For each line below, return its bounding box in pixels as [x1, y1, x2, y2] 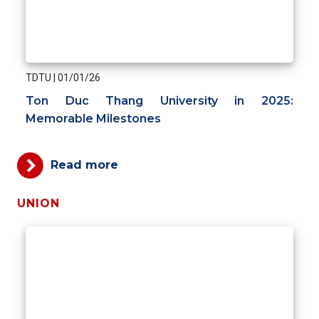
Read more [51, 158, 118, 172]
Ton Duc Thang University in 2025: [26, 94, 293, 108]
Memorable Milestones [26, 112, 161, 126]
